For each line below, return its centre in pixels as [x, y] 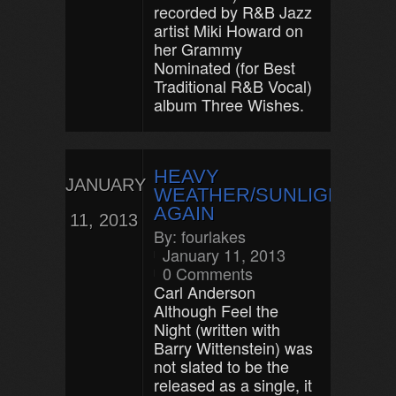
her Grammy [198, 49]
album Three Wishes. [229, 104]
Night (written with [217, 329]
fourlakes [213, 236]
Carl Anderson [205, 292]
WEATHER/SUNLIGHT [254, 195]
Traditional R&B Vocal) [233, 86]
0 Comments [208, 273]
